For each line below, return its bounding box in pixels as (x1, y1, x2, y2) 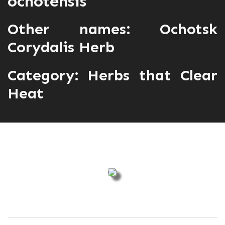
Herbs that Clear (78, 66, 217, 84)
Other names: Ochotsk (8, 20, 217, 38)
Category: (8, 66, 78, 84)
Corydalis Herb (8, 38, 115, 56)
